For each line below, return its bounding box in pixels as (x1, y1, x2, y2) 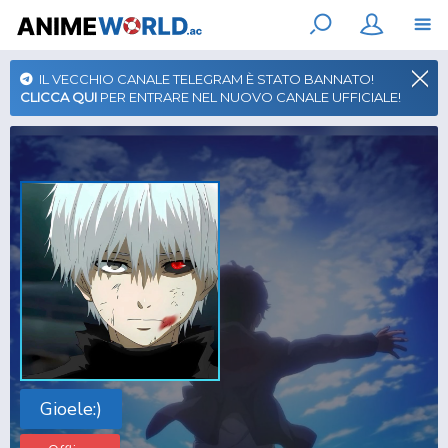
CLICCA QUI (20, 89, 97, 105)
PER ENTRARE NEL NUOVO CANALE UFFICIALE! (97, 89, 401, 105)
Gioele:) (40, 396, 102, 421)
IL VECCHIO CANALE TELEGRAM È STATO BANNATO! (33, 71, 374, 87)
